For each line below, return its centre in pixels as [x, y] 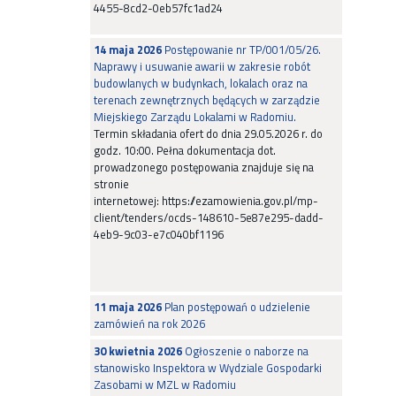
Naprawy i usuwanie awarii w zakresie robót [202, 66]
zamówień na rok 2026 [149, 324]
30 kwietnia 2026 [138, 351]
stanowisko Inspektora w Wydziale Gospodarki [208, 368]
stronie [113, 184]
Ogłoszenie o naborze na [245, 351]
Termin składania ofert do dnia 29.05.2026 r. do [208, 133]
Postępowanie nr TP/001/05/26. [241, 49]
